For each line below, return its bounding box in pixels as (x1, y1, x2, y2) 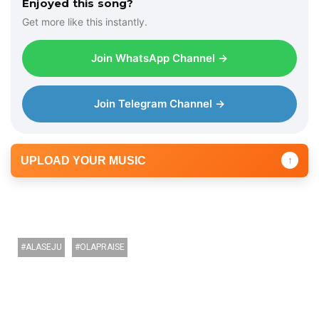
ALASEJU (26, 241, 62, 252)
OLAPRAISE (80, 241, 125, 252)
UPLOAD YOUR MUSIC (21, 154, 146, 167)
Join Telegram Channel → (94, 96, 225, 110)
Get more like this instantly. (22, 15, 147, 28)
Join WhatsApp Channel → (91, 51, 228, 65)
